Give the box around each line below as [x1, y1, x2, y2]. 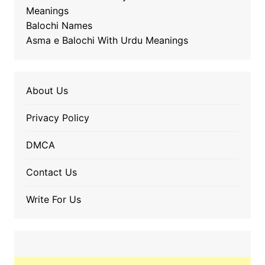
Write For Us [25, 193, 81, 206]
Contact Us [25, 166, 77, 179]
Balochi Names [25, 20, 92, 32]
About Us [25, 85, 68, 97]
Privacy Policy [25, 112, 89, 124]
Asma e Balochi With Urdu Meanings [25, 34, 188, 47]
